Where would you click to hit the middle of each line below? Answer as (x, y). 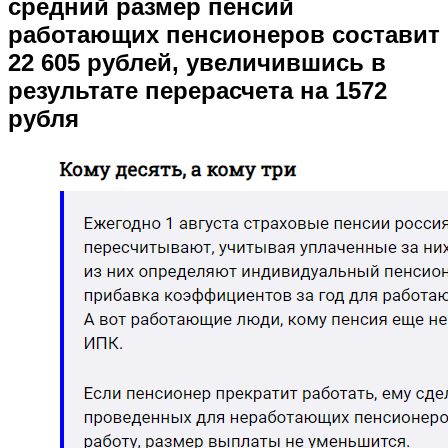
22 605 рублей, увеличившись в (197, 62)
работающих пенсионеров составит (224, 34)
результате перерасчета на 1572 (197, 90)
